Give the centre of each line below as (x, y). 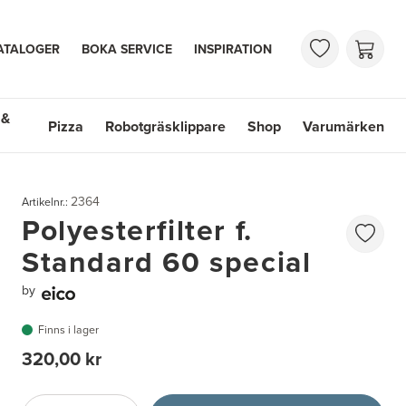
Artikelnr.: (46, 202)
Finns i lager (69, 330)
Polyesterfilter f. (137, 230)
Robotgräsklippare (165, 126)
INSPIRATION (233, 49)
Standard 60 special (167, 261)
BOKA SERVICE (127, 49)
